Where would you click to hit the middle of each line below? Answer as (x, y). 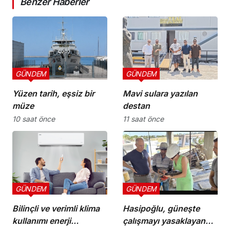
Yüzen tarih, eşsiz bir (53, 94)
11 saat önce (143, 119)
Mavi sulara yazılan (160, 94)
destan (136, 106)
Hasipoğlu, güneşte (161, 208)
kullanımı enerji (42, 221)
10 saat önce (34, 119)
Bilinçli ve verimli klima (56, 208)
